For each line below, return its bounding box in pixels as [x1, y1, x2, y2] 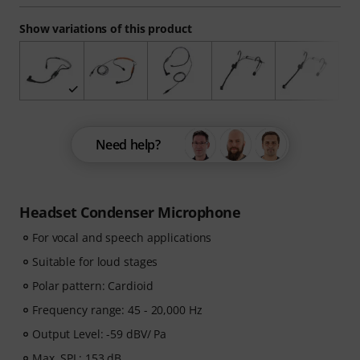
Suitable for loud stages [32, 254, 158, 270]
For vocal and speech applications [32, 230, 212, 246]
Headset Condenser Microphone [19, 202, 240, 223]
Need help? [95, 136, 161, 154]
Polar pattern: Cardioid [32, 278, 153, 294]
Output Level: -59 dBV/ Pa [32, 326, 167, 342]
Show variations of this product [19, 21, 192, 36]
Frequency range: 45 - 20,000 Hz [32, 302, 202, 318]
